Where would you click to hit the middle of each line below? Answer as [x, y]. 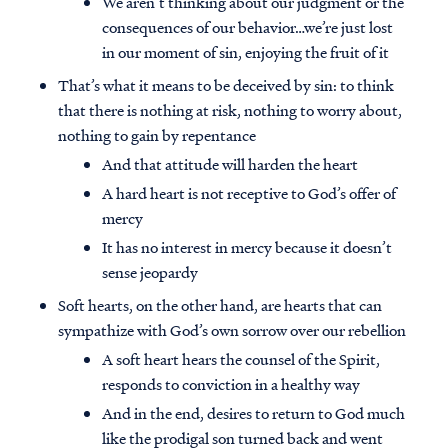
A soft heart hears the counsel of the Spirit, [241, 359]
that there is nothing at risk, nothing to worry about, [230, 110]
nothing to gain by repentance [157, 135]
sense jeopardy [150, 272]
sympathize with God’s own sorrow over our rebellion [232, 330]
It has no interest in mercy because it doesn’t [247, 247]
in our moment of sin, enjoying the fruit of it [245, 52]
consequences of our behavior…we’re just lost [247, 27]
